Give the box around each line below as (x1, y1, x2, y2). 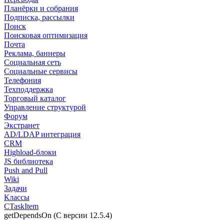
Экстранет (4, 121, 39, 129)
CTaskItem (4, 202, 38, 210)
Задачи (4, 184, 27, 192)
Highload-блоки (4, 148, 56, 156)
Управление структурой (4, 103, 86, 111)
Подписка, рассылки (4, 13, 74, 21)
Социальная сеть (4, 58, 61, 66)
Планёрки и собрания (4, 4, 78, 12)
